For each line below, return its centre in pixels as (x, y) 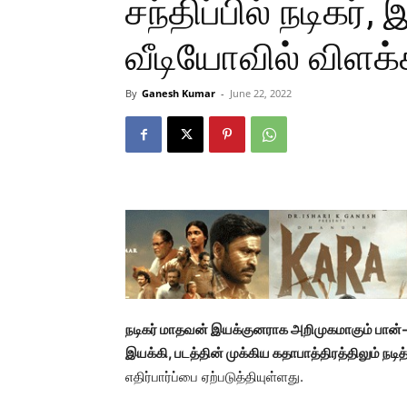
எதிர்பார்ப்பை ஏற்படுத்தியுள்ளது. (214, 377)
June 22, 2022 (261, 93)
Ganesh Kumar (179, 93)
